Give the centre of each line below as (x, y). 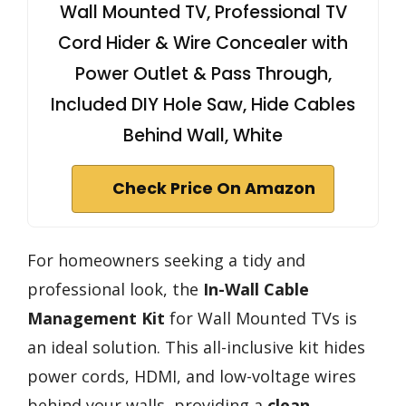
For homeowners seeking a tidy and (166, 260)
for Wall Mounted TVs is (261, 318)
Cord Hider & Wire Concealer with (203, 43)
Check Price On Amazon (214, 188)
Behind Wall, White (203, 135)
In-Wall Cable (256, 289)
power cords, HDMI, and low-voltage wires (192, 376)
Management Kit (96, 318)
